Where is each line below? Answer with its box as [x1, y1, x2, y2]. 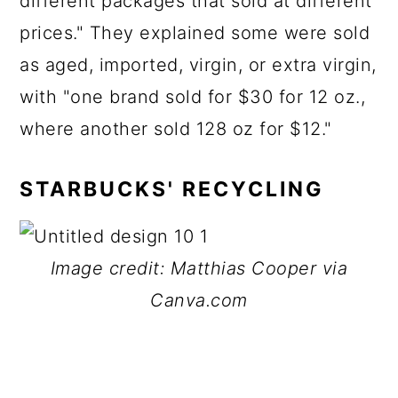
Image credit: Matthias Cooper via [50, 258, 348, 279]
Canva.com [150, 290, 248, 311]
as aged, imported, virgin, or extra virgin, [20, 54, 377, 76]
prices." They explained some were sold [20, 22, 370, 44]
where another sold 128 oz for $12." [20, 118, 332, 139]
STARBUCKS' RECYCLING [20, 177, 325, 202]
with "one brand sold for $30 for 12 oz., [20, 86, 366, 107]
